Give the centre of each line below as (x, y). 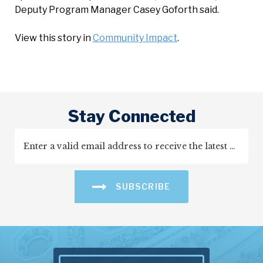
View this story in (54, 38)
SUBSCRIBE (142, 186)
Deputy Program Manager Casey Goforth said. (117, 10)
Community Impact (135, 38)
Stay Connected (131, 116)
